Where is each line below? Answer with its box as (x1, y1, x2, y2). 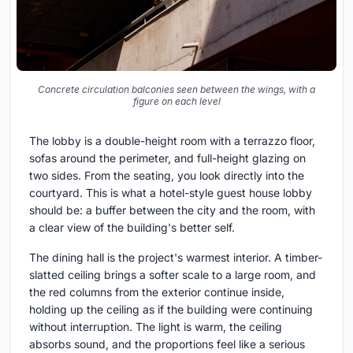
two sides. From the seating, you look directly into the (29, 169, 304, 183)
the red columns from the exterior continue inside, (29, 285, 284, 299)
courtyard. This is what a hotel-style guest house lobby (29, 186, 312, 200)
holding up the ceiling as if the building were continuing (29, 303, 313, 317)
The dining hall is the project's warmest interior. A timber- (29, 251, 322, 265)
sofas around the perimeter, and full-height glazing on (29, 151, 306, 165)
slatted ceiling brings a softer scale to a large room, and (29, 268, 316, 282)
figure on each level (132, 95, 221, 108)
